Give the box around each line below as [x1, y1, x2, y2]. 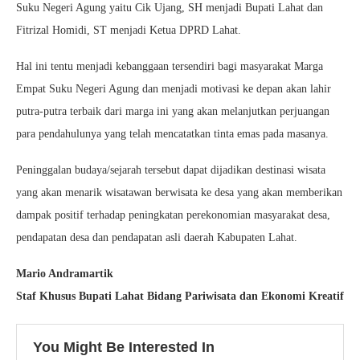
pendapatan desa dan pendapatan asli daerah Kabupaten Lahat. [16, 231, 297, 243]
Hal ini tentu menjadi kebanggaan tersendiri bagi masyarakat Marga [16, 59, 323, 72]
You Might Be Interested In [33, 338, 215, 355]
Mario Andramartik [16, 267, 113, 280]
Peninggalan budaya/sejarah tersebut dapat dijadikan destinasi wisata [16, 163, 325, 176]
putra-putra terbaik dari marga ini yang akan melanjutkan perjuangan [16, 104, 329, 117]
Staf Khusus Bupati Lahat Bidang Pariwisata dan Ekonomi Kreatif [16, 289, 344, 302]
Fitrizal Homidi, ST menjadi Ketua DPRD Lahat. [16, 23, 241, 36]
